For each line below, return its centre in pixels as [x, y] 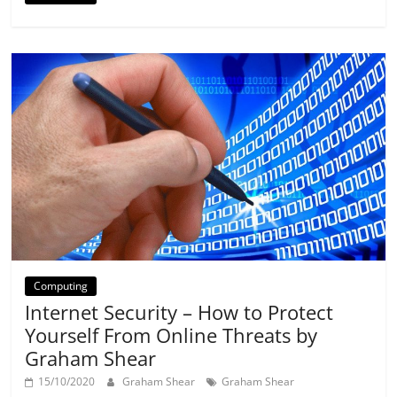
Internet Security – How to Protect [179, 311]
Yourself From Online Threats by [171, 335]
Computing [61, 285]
